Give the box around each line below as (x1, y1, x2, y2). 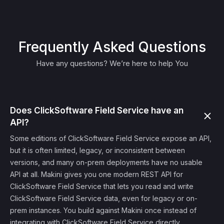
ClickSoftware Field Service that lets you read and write (10, 182, 193, 190)
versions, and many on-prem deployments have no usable (10, 158, 202, 166)
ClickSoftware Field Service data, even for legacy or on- (10, 194, 197, 202)
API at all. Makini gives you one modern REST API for (10, 170, 183, 178)
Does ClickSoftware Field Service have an (10, 105, 183, 115)
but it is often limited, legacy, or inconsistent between (10, 146, 185, 154)
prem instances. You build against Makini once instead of (10, 206, 196, 214)
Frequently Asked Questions (18, 38, 206, 55)
